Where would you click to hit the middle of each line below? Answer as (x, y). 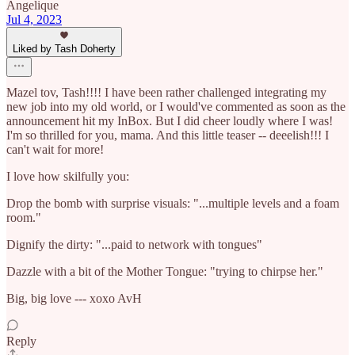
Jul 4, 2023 (34, 20)
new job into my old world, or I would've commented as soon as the (176, 107)
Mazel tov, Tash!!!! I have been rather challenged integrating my (166, 93)
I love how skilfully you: (68, 177)
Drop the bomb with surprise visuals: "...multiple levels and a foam (173, 204)
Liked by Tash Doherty (64, 49)
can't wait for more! (55, 150)
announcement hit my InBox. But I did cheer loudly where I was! (170, 121)
